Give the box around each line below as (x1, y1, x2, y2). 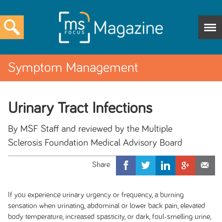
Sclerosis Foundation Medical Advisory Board (7, 138, 182, 148)
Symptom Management (8, 61, 138, 75)
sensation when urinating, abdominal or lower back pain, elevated (7, 202, 205, 210)
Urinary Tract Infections (7, 101, 152, 116)
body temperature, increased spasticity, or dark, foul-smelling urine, (7, 213, 211, 221)
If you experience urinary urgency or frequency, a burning (7, 191, 184, 199)
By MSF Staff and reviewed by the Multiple (7, 124, 172, 134)
